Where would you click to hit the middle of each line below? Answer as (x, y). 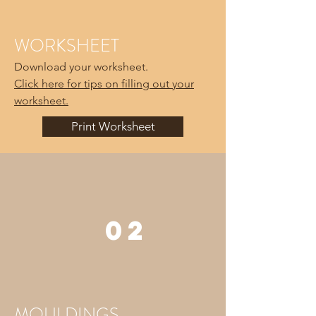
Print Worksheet (113, 126)
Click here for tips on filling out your (104, 84)
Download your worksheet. (81, 67)
